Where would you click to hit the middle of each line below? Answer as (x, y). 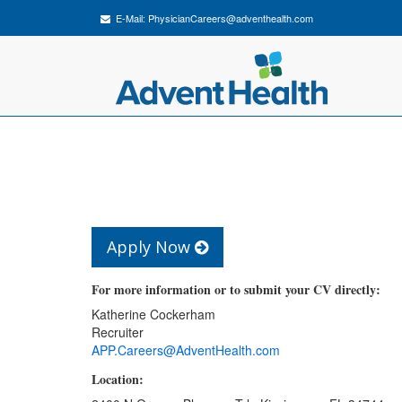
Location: (118, 379)
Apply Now (151, 247)
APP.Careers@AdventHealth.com (186, 350)
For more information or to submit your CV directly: (236, 289)
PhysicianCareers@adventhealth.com (231, 18)
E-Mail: (129, 18)
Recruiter (118, 332)
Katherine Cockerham (153, 314)
